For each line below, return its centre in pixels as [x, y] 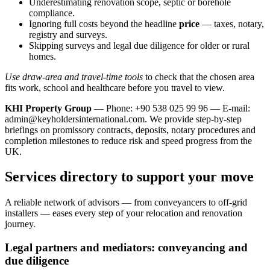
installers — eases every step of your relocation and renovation [124, 213]
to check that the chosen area [199, 77]
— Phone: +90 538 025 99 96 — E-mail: [171, 108]
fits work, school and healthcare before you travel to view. [115, 87]
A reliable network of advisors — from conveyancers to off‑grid [126, 202]
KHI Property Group [48, 108]
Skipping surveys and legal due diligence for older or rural [139, 45]
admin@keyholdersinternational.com [75, 119]
